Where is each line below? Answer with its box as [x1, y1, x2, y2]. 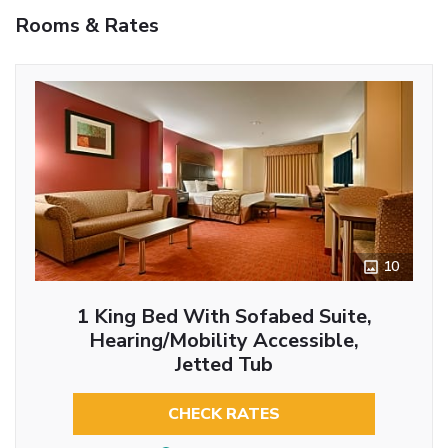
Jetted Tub [175, 350, 273, 378]
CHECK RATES [168, 402, 280, 425]
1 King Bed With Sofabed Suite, [76, 302, 372, 330]
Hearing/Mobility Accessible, [89, 326, 359, 354]
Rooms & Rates [15, 11, 159, 39]
